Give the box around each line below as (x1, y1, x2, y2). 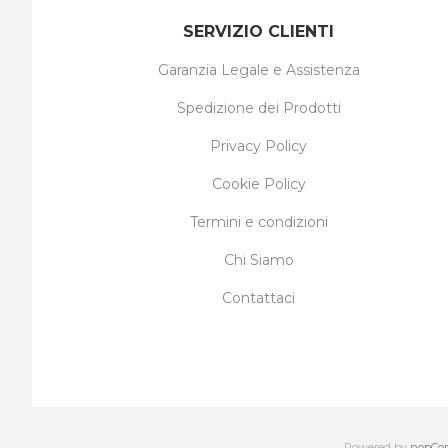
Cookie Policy (211, 175, 306, 194)
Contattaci (222, 289, 296, 308)
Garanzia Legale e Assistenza (157, 61, 360, 80)
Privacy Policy (210, 137, 308, 156)
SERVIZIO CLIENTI (183, 22, 335, 42)
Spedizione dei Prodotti (176, 99, 341, 118)
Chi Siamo (223, 251, 294, 270)
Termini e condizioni (189, 213, 328, 232)
